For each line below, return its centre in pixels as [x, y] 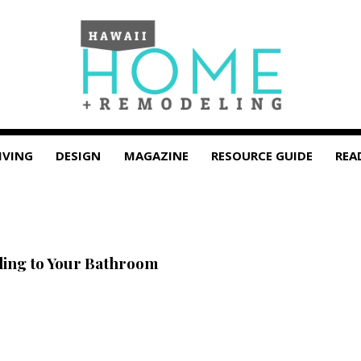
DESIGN [79, 156]
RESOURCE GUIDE [262, 156]
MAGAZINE [156, 156]
